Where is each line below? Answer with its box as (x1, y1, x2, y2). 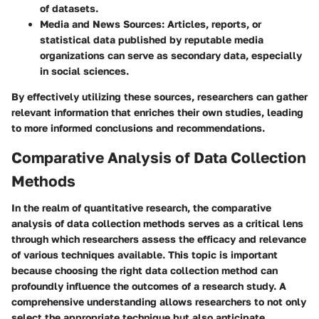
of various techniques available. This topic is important (11, 249, 278, 261)
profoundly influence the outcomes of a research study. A (11, 280, 286, 293)
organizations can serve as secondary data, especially (40, 48, 302, 61)
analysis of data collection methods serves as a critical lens (11, 217, 303, 230)
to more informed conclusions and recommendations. (11, 121, 265, 134)
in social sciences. (40, 64, 129, 77)
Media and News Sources (40, 17, 162, 30)
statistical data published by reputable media (40, 33, 263, 46)
